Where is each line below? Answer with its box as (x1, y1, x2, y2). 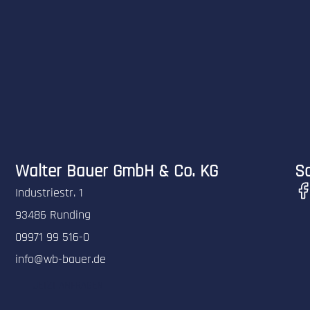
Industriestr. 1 (15, 185, 84, 201)
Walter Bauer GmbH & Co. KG (15, 161, 219, 183)
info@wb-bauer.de (15, 251, 107, 268)
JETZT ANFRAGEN (33, 279, 104, 293)
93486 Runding (15, 207, 91, 224)
